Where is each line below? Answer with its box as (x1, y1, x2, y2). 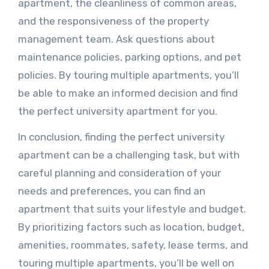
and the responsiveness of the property (17, 15, 209, 27)
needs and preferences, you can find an (17, 185, 205, 197)
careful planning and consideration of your (17, 167, 221, 179)
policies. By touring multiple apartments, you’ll (17, 69, 239, 81)
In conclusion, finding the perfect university (17, 131, 225, 143)
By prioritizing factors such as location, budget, (17, 221, 244, 233)
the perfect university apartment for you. (17, 105, 217, 117)
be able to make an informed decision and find (17, 87, 238, 99)
